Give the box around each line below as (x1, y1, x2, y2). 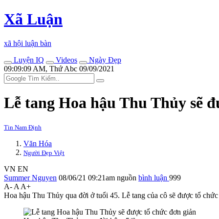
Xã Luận (4, 10, 63, 28)
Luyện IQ (12, 55, 44, 64)
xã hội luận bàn (4, 39, 51, 47)
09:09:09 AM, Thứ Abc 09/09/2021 (4, 64, 114, 73)
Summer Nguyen (4, 173, 57, 182)
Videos (54, 55, 77, 64)
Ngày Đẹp (87, 55, 121, 64)
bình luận (138, 173, 169, 182)
